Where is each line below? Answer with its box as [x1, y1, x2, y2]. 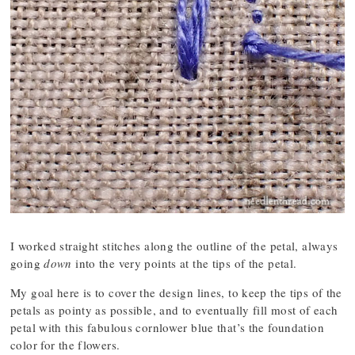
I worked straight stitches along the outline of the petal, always [10, 238, 338, 254]
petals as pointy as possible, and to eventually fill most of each [10, 302, 338, 318]
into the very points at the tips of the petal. [71, 255, 297, 271]
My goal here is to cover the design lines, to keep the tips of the [10, 284, 342, 300]
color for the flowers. [10, 337, 120, 353]
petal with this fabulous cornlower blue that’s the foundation [10, 319, 324, 335]
